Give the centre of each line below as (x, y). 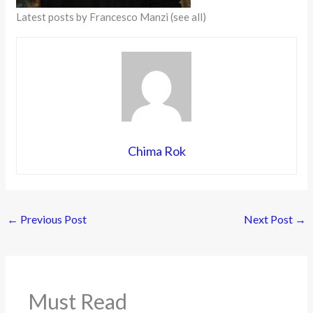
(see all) (189, 16)
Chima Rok (156, 151)
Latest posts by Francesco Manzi (94, 16)
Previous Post (53, 219)
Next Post (269, 219)
